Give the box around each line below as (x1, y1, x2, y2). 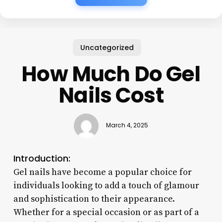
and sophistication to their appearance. (13, 193, 175, 205)
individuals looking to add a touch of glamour (13, 179, 199, 191)
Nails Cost (58, 80, 164, 110)
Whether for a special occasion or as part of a (13, 206, 199, 218)
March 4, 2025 (106, 121, 148, 130)
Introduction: (13, 152, 70, 165)
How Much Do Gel (21, 59, 201, 89)
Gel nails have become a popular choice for (13, 166, 192, 178)
